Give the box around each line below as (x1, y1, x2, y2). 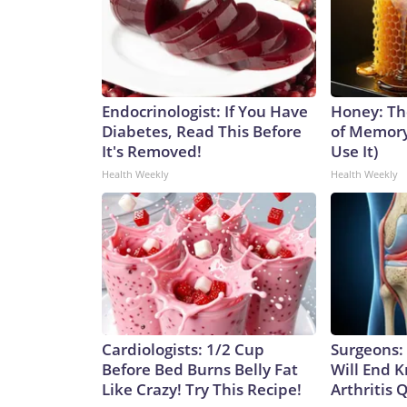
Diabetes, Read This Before (102, 121, 302, 143)
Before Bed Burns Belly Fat (102, 359, 298, 381)
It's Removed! (102, 141, 202, 163)
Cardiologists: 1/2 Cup (102, 339, 264, 361)
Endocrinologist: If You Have (102, 101, 308, 123)
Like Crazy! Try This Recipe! (102, 379, 302, 401)
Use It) (331, 141, 378, 163)
